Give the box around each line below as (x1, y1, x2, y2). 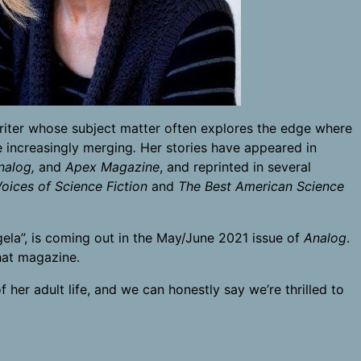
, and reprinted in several (160, 159, 311, 175)
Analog (304, 230, 346, 246)
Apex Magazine (65, 159, 160, 175)
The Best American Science (178, 178, 344, 194)
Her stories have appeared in (136, 139, 317, 156)
